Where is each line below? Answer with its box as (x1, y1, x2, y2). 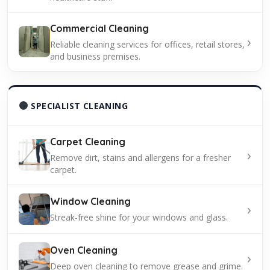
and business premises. (50, 50, 140, 62)
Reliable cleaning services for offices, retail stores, (50, 38, 245, 50)
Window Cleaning (50, 195, 131, 208)
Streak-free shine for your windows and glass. (50, 212, 228, 224)
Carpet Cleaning (50, 135, 125, 148)
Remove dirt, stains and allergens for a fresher (50, 151, 231, 163)
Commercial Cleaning (50, 22, 149, 34)
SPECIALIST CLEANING (28, 99, 128, 111)
